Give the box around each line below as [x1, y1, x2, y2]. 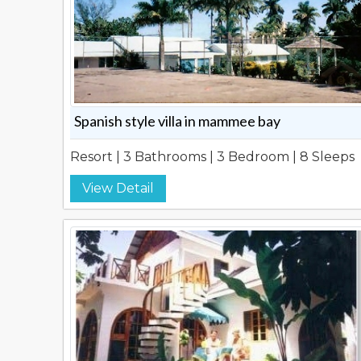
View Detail [82, 180, 154, 196]
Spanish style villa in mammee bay [74, 112, 280, 130]
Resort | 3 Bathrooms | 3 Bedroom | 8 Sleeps [70, 149, 355, 164]
